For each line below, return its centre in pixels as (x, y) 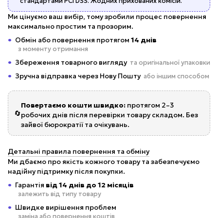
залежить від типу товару (60, 194)
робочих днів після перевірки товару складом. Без (109, 115)
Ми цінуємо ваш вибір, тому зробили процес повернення (107, 17)
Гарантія (30, 185)
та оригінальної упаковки (170, 63)
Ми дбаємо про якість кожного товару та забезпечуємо (104, 162)
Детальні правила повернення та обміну (79, 152)
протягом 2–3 (150, 105)
